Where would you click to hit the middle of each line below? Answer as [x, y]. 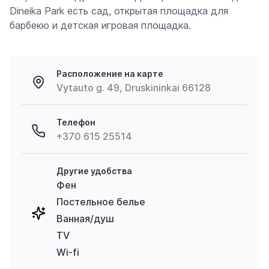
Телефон [76, 122]
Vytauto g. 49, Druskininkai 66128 [134, 87]
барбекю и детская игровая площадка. [100, 25]
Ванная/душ [85, 218]
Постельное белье [101, 201]
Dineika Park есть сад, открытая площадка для [119, 11]
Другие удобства [94, 171]
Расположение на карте [110, 73]
